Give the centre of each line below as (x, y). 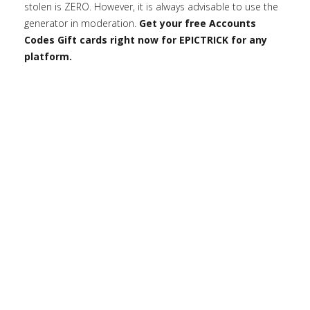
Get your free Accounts (198, 23)
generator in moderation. (82, 23)
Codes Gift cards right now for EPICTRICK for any (146, 40)
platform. (48, 56)
